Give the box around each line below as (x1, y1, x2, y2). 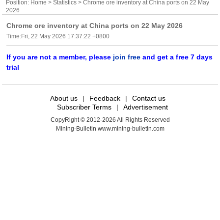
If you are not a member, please (6, 53, 113, 61)
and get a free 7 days (140, 53, 213, 61)
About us (50, 94, 78, 102)
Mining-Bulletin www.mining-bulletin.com (55, 125, 165, 133)
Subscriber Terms (57, 103, 111, 111)
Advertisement (123, 103, 168, 111)
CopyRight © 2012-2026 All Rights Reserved (50, 116, 170, 124)
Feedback (89, 94, 120, 102)
